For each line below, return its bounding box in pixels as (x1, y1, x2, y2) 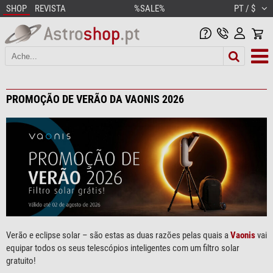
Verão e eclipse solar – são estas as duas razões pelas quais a (6, 230, 230, 241)
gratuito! (6, 255, 36, 267)
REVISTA (35, 3, 66, 14)
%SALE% (134, 3, 165, 14)
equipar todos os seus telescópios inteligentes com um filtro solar (6, 243, 239, 254)
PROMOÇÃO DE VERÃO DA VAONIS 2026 (6, 92, 184, 105)
